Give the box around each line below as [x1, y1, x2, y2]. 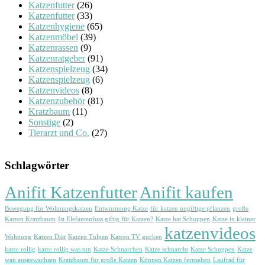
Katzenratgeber [28, 53, 85, 63]
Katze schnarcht [145, 246, 188, 253]
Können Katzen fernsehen [140, 257, 211, 264]
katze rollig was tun [38, 246, 91, 253]
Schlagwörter [5, 159, 69, 172]
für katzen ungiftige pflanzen [150, 205, 230, 212]
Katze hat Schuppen [156, 216, 210, 223]
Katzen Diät [34, 234, 66, 241]
